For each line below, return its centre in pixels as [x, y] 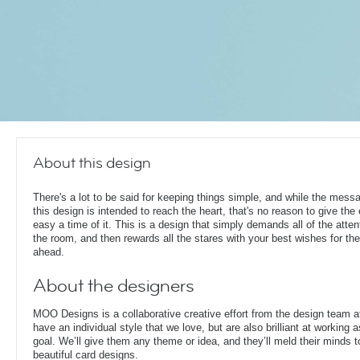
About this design [92, 163]
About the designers [114, 286]
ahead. [49, 252]
